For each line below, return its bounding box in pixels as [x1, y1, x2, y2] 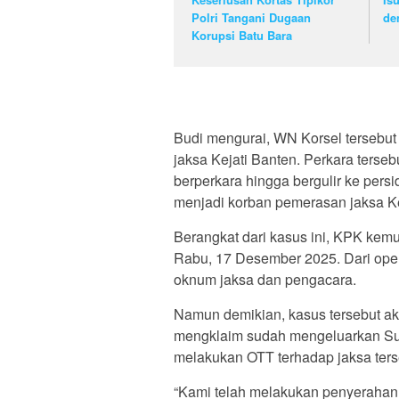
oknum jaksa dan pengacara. [174, 269, 356, 290]
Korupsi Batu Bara [191, 26, 292, 44]
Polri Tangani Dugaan [191, 8, 311, 26]
